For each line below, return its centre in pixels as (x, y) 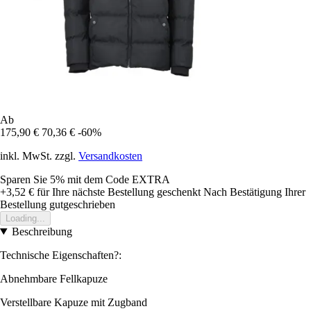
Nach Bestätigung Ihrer (254, 192)
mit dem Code (100, 179)
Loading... (25, 218)
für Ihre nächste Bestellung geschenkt (117, 192)
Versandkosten (110, 155)
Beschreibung (42, 231)
